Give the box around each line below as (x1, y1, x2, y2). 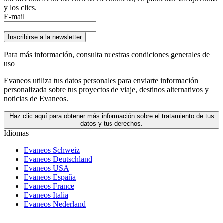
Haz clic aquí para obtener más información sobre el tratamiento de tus (9, 112, 214, 120)
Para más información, (4, 50, 76, 59)
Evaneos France (24, 182, 74, 191)
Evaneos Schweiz (24, 146, 80, 155)
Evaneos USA (24, 164, 69, 173)
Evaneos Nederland (24, 200, 86, 209)
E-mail (4, 12, 25, 21)
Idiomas (4, 129, 29, 138)
